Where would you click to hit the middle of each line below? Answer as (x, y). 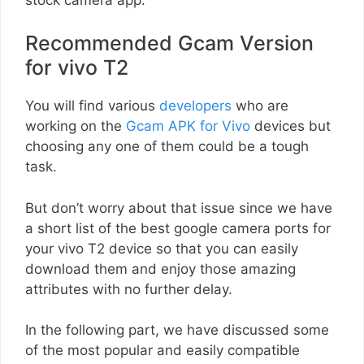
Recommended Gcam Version (169, 43)
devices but (290, 126)
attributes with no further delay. (129, 289)
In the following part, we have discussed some (177, 330)
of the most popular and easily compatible (162, 351)
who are (260, 106)
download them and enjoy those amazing (160, 269)
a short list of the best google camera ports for (178, 228)
